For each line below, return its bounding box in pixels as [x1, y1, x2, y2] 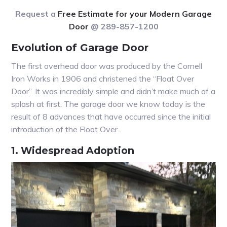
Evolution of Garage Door [11, 42, 149, 54]
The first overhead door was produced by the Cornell [11, 61, 203, 71]
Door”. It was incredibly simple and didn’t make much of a [11, 86, 216, 97]
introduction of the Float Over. [11, 124, 120, 135]
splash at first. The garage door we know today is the [11, 99, 206, 109]
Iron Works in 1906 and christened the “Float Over [11, 73, 195, 84]
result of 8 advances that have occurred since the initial [11, 111, 211, 122]
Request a [15, 9, 58, 19]
